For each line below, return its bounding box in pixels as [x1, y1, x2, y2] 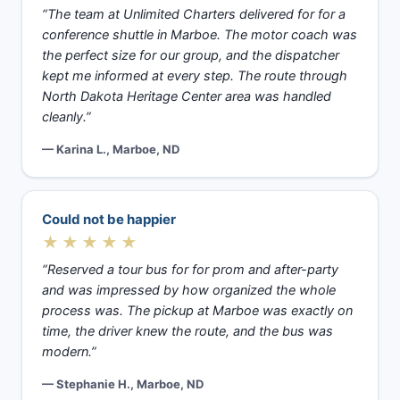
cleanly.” [42, 109, 91, 125]
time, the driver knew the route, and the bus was [42, 323, 333, 339]
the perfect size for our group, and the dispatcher [42, 47, 339, 63]
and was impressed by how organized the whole [42, 282, 336, 298]
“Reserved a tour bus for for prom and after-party [42, 262, 338, 278]
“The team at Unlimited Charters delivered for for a [42, 6, 346, 22]
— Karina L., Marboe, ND [42, 142, 179, 156]
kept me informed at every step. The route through [42, 68, 347, 84]
